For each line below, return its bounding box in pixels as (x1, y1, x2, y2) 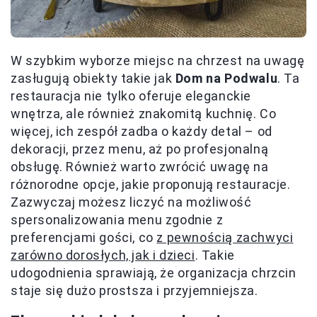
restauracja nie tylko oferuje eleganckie (11, 88, 252, 104)
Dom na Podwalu (175, 71, 278, 86)
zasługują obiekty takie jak (11, 71, 175, 86)
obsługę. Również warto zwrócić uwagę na (11, 159, 269, 175)
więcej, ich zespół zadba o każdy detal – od (11, 124, 272, 139)
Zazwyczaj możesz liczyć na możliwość (11, 195, 252, 210)
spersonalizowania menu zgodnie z (11, 212, 224, 228)
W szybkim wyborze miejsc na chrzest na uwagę (11, 53, 305, 69)
